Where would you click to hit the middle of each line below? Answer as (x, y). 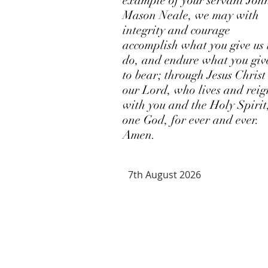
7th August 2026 (165, 175)
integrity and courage (176, 30)
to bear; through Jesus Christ (194, 75)
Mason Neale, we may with (191, 15)
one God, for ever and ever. (191, 120)
